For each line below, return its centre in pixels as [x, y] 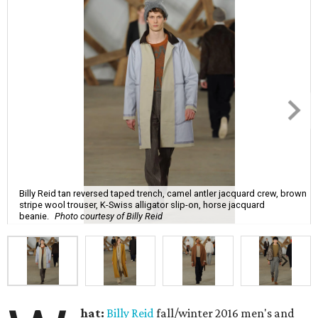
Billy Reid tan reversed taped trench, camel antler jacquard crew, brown [163, 193]
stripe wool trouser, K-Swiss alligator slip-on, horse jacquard [142, 204]
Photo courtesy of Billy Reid [109, 216]
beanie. [34, 216]
